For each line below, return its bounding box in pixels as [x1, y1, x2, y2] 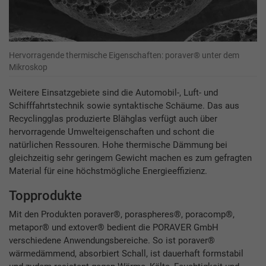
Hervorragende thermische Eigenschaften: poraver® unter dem [9, 50, 239, 60]
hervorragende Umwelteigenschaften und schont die [9, 126, 214, 137]
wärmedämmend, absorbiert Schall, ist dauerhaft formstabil [9, 248, 243, 259]
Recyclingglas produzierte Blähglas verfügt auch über [9, 113, 217, 124]
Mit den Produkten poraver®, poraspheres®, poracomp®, [9, 208, 235, 220]
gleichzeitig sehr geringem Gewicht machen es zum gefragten [9, 152, 252, 163]
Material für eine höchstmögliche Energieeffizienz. [9, 165, 207, 176]
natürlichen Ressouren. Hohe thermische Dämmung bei [9, 139, 227, 150]
